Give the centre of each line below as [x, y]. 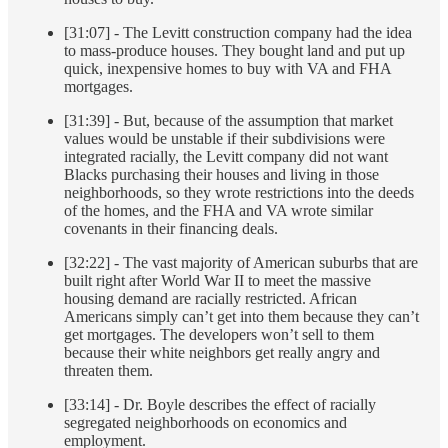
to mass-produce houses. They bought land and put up [234, 51]
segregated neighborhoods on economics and [205, 423]
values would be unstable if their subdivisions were [224, 139]
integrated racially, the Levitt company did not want [226, 157]
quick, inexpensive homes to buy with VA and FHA [227, 69]
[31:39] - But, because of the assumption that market [228, 121]
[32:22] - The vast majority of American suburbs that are [241, 263]
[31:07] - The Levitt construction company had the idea [238, 33]
